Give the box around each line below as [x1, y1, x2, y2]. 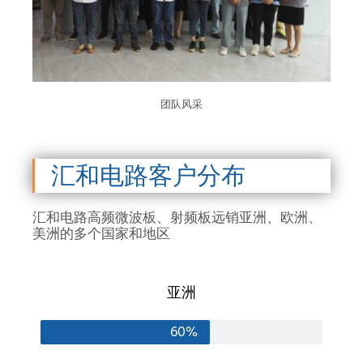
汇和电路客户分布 [51, 162, 246, 190]
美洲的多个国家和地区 [32, 225, 170, 242]
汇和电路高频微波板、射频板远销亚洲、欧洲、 [32, 209, 322, 226]
